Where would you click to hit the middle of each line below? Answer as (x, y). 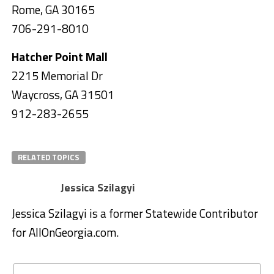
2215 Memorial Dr (57, 76)
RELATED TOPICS (48, 157)
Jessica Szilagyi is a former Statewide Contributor (135, 213)
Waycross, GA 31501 (63, 95)
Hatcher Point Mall (59, 57)
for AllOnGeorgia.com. (65, 232)
